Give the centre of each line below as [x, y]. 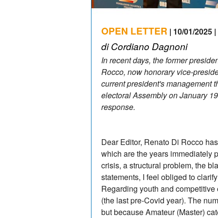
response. [118, 107]
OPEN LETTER [134, 30]
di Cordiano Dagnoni [144, 46]
